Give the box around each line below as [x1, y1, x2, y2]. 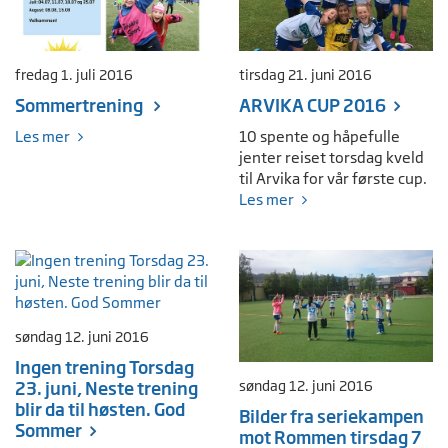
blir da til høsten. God [15, 399, 185, 421]
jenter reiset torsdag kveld [239, 148, 424, 168]
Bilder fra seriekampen [239, 405, 424, 427]
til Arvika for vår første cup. [239, 169, 427, 189]
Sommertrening [15, 95, 146, 117]
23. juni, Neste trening [15, 378, 198, 400]
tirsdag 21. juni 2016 [239, 67, 372, 84]
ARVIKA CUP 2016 [239, 95, 386, 117]
